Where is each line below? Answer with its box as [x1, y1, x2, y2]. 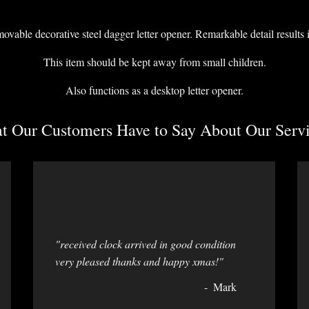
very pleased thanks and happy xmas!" [55, 254, 223, 269]
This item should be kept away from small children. [43, 54, 266, 70]
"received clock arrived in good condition [55, 237, 236, 252]
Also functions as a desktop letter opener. [66, 83, 243, 98]
